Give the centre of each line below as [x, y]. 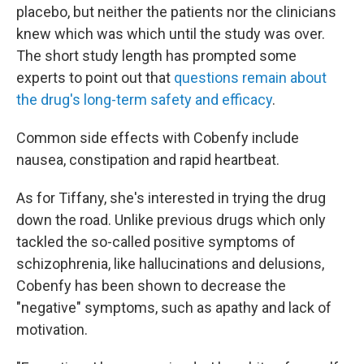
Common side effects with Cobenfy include [158, 138]
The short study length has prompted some [156, 56]
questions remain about [250, 78]
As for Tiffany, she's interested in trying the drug [171, 198]
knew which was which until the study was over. [171, 34]
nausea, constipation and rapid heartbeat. [148, 160]
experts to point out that [95, 78]
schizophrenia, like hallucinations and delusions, [170, 264]
